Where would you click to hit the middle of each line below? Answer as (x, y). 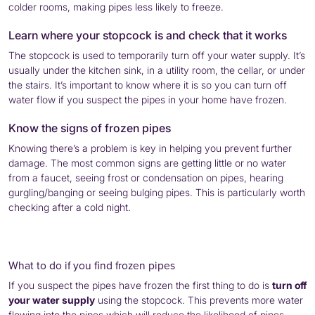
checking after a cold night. (70, 207)
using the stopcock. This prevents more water (199, 300)
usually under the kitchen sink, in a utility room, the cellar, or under (157, 70)
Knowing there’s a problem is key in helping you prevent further (150, 148)
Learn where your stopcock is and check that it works (148, 35)
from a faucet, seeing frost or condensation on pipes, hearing (146, 177)
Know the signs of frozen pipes (90, 128)
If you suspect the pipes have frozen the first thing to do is (140, 285)
